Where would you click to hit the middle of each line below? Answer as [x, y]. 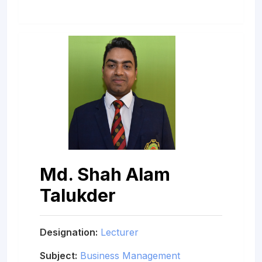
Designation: [69, 232]
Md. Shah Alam [105, 174]
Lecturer [120, 232]
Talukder [78, 195]
